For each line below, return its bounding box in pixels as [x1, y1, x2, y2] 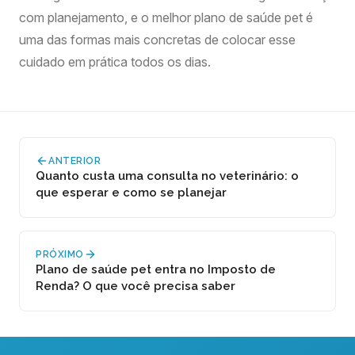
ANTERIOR [48, 155, 101, 166]
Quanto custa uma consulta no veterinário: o [36, 169, 299, 183]
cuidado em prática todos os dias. [19, 54, 211, 70]
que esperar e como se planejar [36, 185, 227, 200]
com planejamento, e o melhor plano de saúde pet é [19, 10, 313, 25]
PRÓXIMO [36, 249, 84, 260]
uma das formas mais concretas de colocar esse [19, 32, 296, 48]
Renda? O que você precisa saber [36, 279, 235, 293]
